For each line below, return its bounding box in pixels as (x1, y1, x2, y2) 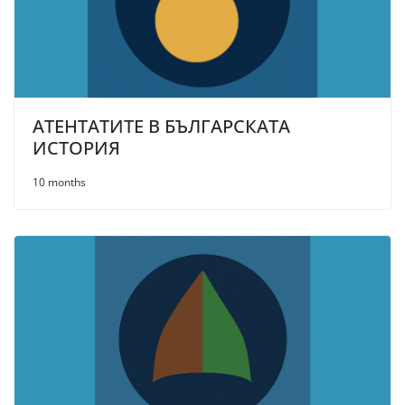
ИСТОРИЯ (33, 136, 120, 161)
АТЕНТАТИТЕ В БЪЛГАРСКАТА (33, 114, 290, 139)
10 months (33, 174, 86, 191)
